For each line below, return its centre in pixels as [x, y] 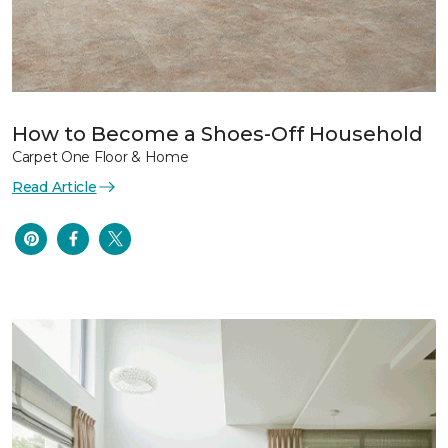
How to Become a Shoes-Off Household [217, 133]
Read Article [54, 186]
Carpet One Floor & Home [100, 156]
